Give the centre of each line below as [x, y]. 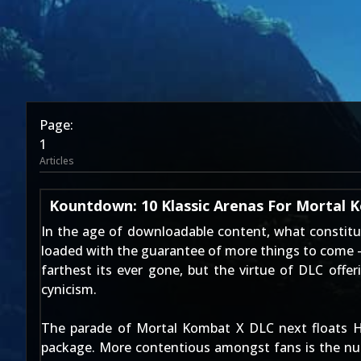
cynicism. [69, 289]
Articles [57, 161]
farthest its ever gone [110, 270]
